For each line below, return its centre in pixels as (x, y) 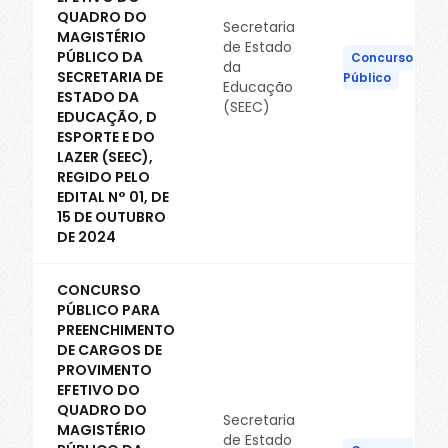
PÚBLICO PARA (108, 310)
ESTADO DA (98, 97)
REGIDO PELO (103, 177)
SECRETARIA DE (110, 77)
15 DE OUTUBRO (111, 217)
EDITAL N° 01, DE (113, 197)
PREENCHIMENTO (116, 330)
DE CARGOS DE (109, 350)
